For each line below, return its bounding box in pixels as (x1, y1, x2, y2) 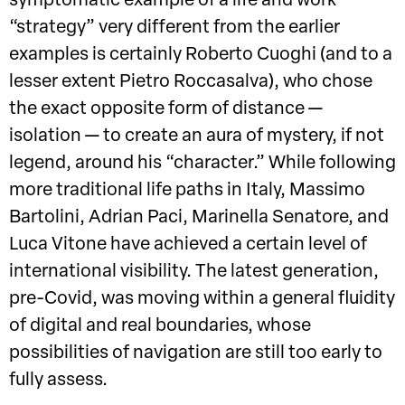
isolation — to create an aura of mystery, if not (9, 127, 384, 146)
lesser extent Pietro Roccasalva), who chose (9, 73, 372, 92)
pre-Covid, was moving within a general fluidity (9, 290, 395, 309)
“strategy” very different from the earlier (9, 19, 340, 38)
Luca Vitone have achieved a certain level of (9, 236, 367, 255)
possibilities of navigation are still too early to (9, 344, 382, 363)
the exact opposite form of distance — (9, 100, 323, 119)
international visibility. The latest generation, (9, 263, 379, 282)
